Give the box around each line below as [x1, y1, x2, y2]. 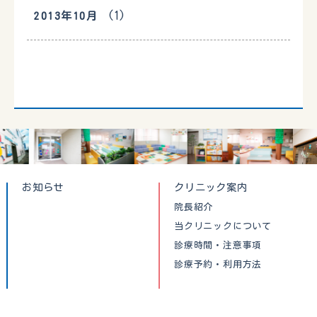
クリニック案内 [173, 182, 248, 193]
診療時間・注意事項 [173, 241, 263, 250]
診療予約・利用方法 [173, 260, 263, 270]
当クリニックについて [173, 221, 272, 231]
